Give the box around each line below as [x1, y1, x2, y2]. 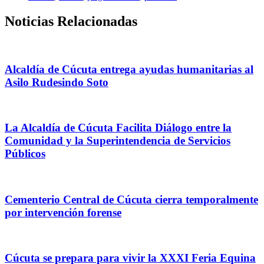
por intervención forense [5, 206, 121, 219]
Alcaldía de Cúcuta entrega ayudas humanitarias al [5, 62, 253, 75]
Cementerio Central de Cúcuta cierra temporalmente [5, 193, 258, 206]
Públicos [5, 147, 45, 160]
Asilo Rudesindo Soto [5, 75, 108, 88]
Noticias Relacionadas [5, 14, 137, 29]
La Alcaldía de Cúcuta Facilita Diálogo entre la [5, 121, 232, 134]
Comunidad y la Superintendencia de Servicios [5, 134, 230, 147]
